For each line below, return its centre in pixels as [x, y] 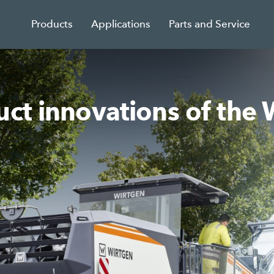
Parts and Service [210, 24]
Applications [121, 24]
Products [52, 24]
